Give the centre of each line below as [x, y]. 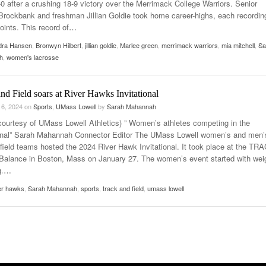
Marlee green [139, 45]
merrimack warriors [190, 45]
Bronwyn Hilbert [58, 45]
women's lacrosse [33, 57]
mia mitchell [238, 45]
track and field [123, 188]
